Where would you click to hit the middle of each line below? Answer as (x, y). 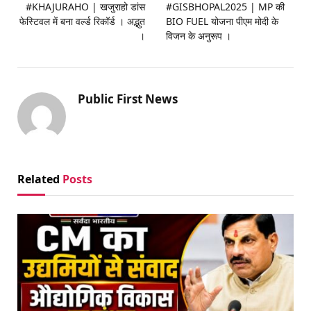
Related (40, 179)
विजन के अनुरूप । (199, 35)
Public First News (128, 99)
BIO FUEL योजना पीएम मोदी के (222, 21)
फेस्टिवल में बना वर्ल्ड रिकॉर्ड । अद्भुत (82, 21)
